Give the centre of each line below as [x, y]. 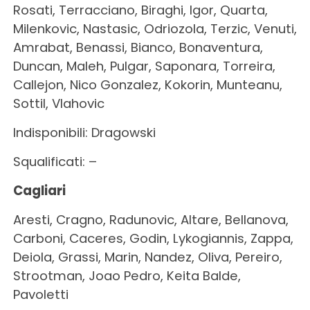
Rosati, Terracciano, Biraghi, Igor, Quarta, [140, 10]
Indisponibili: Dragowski [84, 133]
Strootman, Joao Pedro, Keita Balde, [127, 276]
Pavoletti [40, 295]
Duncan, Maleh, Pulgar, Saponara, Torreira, [144, 66]
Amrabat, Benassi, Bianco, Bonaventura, [138, 48]
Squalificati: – [55, 162]
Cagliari [39, 191]
